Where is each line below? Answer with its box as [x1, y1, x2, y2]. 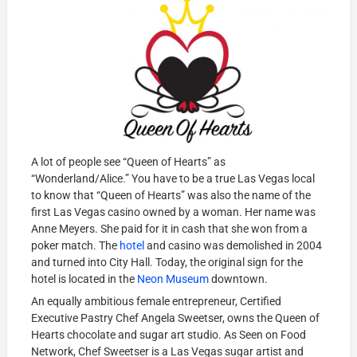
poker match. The [31, 239, 120, 253]
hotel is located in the [31, 273, 138, 286]
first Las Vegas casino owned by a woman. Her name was [31, 206, 316, 219]
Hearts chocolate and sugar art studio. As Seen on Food [31, 328, 307, 342]
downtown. [209, 273, 269, 286]
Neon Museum [137, 273, 210, 286]
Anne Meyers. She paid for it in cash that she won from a [31, 222, 308, 236]
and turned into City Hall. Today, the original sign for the [31, 256, 304, 269]
